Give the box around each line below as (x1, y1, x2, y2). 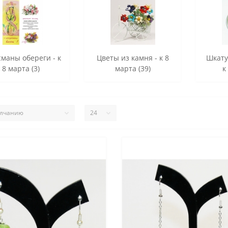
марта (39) (115, 63, 151, 73)
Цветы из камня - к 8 (96, 52, 169, 63)
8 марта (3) (2, 63, 40, 73)
